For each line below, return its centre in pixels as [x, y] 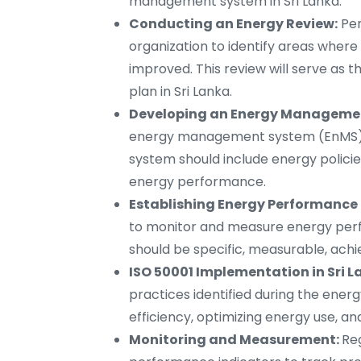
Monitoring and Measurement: [235, 340]
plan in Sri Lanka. [180, 92]
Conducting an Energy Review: [233, 24]
